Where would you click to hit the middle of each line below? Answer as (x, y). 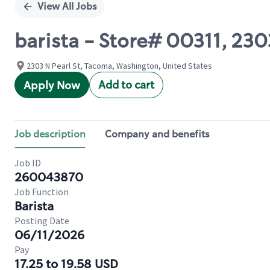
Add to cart (126, 85)
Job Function (42, 192)
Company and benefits (157, 134)
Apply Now (52, 86)
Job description (50, 134)
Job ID (28, 163)
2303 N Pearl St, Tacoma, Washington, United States (119, 66)
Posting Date (42, 221)
